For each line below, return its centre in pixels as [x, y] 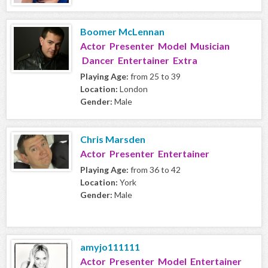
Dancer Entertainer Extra [139, 60]
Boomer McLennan [122, 32]
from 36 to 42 [155, 170]
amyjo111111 [110, 247]
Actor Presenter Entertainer [145, 154]
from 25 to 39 [155, 77]
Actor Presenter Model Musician [155, 46]
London [133, 89]
